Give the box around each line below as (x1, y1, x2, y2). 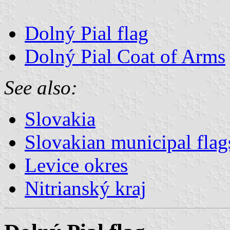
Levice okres (25, 154, 128, 176)
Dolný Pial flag (25, 22, 148, 44)
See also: (4, 76, 78, 99)
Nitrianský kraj (25, 177, 146, 199)
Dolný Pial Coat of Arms (25, 45, 225, 67)
